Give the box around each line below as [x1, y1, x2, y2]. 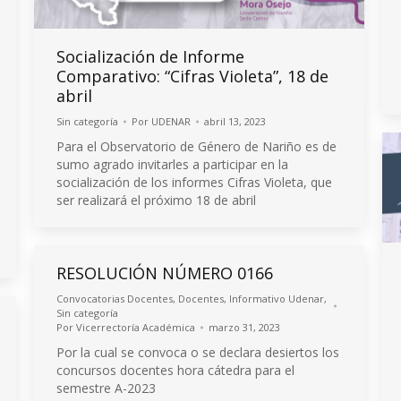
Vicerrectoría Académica [76, 320, 195, 334]
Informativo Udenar [229, 292, 324, 305]
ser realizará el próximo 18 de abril [56, 191, 256, 209]
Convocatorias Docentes [56, 292, 173, 305]
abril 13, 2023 [204, 114, 266, 128]
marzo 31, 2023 [209, 320, 280, 334]
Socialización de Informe [56, 45, 244, 67]
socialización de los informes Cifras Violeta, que [56, 173, 332, 191]
